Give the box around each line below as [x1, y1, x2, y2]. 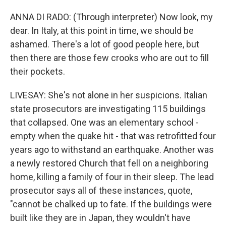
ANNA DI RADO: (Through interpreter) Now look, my [10, 12, 213, 22]
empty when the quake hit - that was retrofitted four [10, 131, 216, 141]
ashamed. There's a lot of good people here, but [10, 39, 199, 49]
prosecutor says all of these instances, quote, [10, 185, 192, 196]
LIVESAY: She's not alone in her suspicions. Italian [10, 90, 207, 100]
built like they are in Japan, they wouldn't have [10, 212, 191, 223]
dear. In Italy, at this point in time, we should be [10, 25, 194, 36]
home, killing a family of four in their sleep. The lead [10, 172, 214, 182]
